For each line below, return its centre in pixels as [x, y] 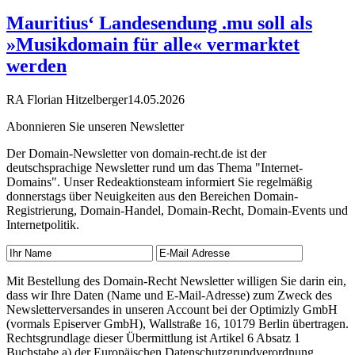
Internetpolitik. [43, 225]
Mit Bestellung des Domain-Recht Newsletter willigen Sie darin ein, [176, 281]
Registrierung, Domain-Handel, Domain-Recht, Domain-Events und [177, 211]
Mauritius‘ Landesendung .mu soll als [159, 23]
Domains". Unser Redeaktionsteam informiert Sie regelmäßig [159, 182]
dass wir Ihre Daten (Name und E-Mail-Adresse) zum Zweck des [169, 296]
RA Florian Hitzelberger [67, 100]
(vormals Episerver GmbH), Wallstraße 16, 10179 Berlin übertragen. [177, 324]
